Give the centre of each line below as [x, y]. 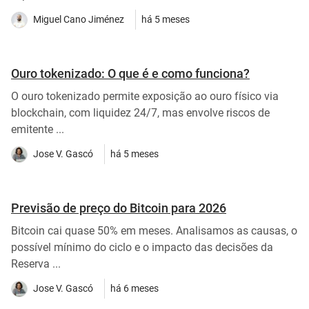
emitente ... [38, 129]
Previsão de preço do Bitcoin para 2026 [119, 208]
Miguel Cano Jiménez [79, 20]
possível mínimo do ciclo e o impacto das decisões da [142, 247]
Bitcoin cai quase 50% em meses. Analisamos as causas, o [154, 230]
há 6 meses [134, 289]
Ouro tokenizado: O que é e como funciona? [130, 73]
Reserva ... [36, 263]
